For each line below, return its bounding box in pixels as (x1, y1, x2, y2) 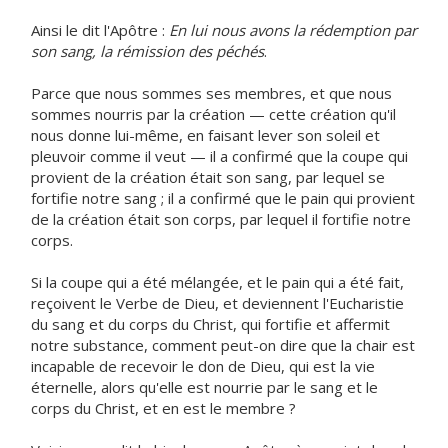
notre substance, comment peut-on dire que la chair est (31, 335, 415, 355)
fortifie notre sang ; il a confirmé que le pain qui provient (31, 188, 415, 208)
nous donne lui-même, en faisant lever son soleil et (31, 125, 380, 145)
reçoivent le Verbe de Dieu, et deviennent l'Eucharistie (31, 293, 404, 313)
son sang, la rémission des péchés (31, 41, 264, 61)
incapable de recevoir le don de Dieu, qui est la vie (31, 356, 375, 376)
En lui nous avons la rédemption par (169, 20, 417, 40)
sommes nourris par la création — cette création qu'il (31, 104, 396, 124)
